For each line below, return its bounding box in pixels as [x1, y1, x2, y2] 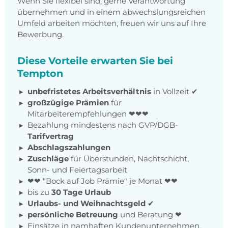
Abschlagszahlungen [27, 142, 110, 153]
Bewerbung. [17, 30, 64, 40]
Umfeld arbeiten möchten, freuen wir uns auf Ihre [17, 18, 206, 28]
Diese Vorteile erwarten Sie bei [17, 54, 173, 67]
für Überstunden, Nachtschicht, [69, 154, 189, 164]
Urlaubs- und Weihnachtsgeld [27, 198, 146, 209]
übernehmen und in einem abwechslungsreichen [17, 7, 206, 17]
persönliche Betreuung [27, 210, 118, 220]
